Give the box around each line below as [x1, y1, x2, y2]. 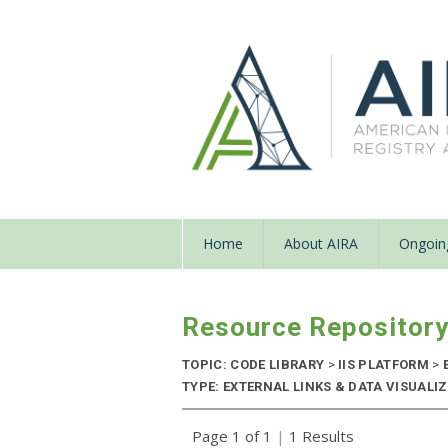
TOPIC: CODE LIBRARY [182, 357, 328, 373]
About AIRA [284, 234, 358, 254]
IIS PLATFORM [334, 357, 433, 373]
